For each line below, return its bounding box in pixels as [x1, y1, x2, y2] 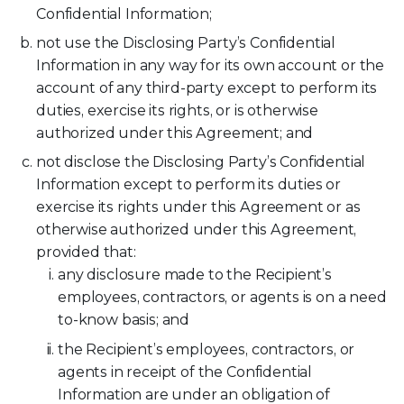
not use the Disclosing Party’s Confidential [36, 34, 336, 52]
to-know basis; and [58, 311, 190, 329]
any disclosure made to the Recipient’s [58, 266, 332, 284]
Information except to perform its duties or [36, 176, 342, 194]
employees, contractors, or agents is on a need [58, 289, 387, 307]
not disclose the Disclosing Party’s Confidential [36, 153, 366, 171]
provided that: [36, 243, 136, 262]
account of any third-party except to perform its [36, 79, 378, 97]
